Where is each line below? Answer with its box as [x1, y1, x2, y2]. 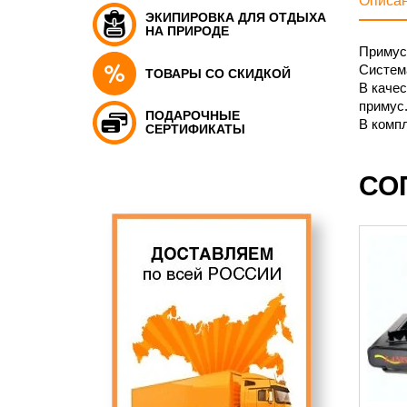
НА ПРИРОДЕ [145, 24, 229, 38]
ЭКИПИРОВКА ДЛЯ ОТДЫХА [145, 10, 326, 25]
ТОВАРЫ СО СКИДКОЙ [145, 65, 291, 81]
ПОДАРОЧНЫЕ [145, 108, 240, 123]
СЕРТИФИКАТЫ [145, 122, 245, 136]
